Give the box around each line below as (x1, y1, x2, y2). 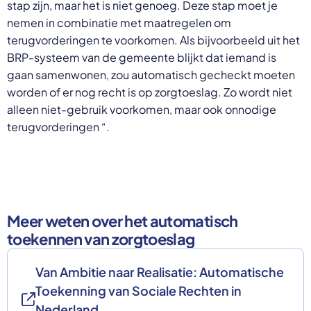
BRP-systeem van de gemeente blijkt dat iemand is (7, 49, 276, 65)
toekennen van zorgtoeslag (7, 228, 195, 249)
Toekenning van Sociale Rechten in (35, 282, 242, 299)
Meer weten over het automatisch (7, 210, 238, 230)
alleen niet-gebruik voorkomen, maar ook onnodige (7, 101, 276, 117)
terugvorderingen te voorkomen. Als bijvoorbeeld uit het (7, 32, 300, 47)
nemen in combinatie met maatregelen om (7, 15, 231, 30)
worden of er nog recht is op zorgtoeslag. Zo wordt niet (7, 84, 292, 99)
